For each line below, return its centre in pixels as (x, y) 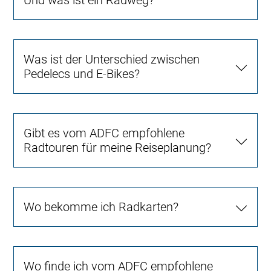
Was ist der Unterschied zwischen (112, 59)
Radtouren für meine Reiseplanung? (118, 147)
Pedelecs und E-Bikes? (82, 73)
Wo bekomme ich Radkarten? (101, 207)
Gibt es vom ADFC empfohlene (104, 133)
